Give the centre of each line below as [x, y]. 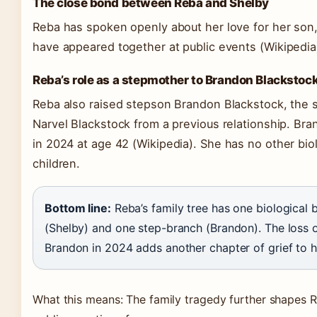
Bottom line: [78, 208]
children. [57, 163]
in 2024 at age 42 [83, 144]
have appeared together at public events [146, 47]
